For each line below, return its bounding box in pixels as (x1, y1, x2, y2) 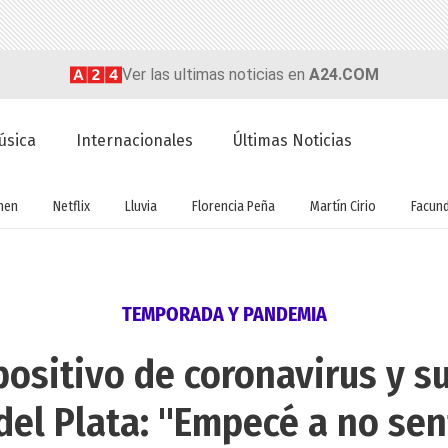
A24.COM (308, 64, 379, 84)
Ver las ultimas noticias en (121, 64, 309, 84)
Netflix (52, 197, 90, 215)
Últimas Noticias (233, 131, 353, 151)
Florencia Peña (191, 197, 275, 215)
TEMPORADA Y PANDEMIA (121, 302, 327, 327)
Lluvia (124, 197, 157, 215)
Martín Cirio (309, 197, 376, 215)
